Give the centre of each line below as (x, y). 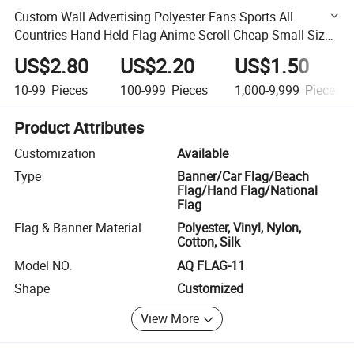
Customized (210, 289)
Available (203, 153)
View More (170, 319)
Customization (55, 153)
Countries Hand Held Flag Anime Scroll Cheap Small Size (173, 34)
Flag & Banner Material (78, 228)
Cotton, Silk (209, 242)
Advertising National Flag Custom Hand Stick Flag (154, 53)
